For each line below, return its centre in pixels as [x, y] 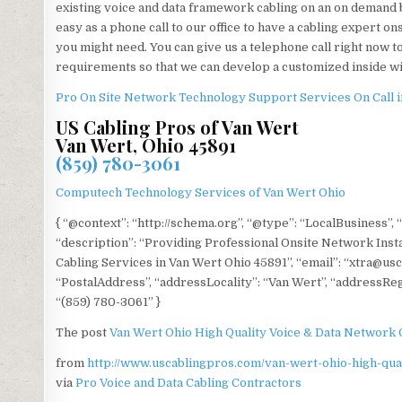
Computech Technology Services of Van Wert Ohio [200, 192]
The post [82, 332]
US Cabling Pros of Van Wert [177, 127]
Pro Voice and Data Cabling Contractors [188, 382]
